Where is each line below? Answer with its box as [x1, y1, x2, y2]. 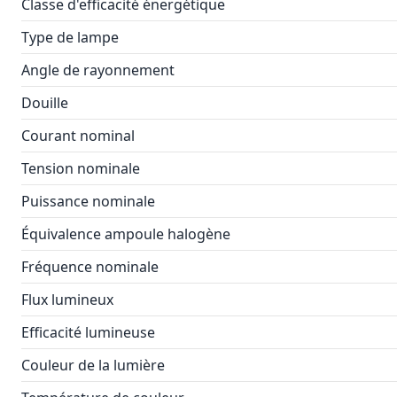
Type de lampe [21, 27, 119, 47]
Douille [21, 93, 68, 113]
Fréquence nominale [21, 257, 159, 276]
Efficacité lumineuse [21, 323, 155, 342]
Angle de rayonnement [21, 60, 175, 80]
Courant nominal [21, 126, 135, 145]
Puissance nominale [21, 191, 155, 211]
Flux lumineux [21, 290, 113, 309]
